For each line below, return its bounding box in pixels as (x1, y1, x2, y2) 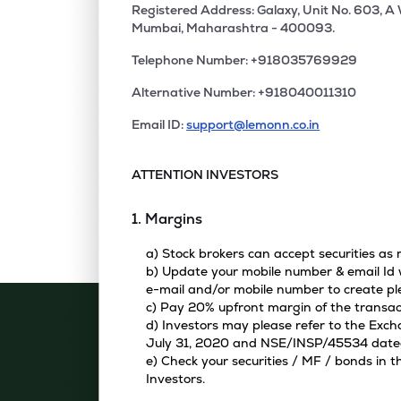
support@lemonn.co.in (186, 116, 320, 132)
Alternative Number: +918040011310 (132, 84, 357, 100)
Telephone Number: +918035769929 (132, 52, 358, 68)
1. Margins (132, 209, 203, 228)
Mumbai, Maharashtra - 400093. (132, 20, 336, 36)
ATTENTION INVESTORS (132, 166, 279, 183)
